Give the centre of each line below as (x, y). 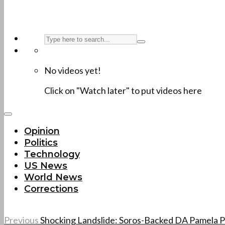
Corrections (51, 189)
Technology (52, 154)
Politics (41, 143)
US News (46, 166)
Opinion (42, 131)
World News (53, 177)
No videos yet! (73, 70)
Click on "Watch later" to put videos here (123, 90)
